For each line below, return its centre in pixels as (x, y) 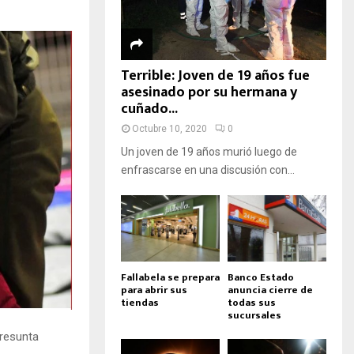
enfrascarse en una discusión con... (208, 170)
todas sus (252, 302)
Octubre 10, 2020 (169, 129)
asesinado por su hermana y (209, 93)
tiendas (140, 302)
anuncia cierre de (270, 290)
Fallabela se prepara (170, 277)
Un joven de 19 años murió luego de (209, 152)
